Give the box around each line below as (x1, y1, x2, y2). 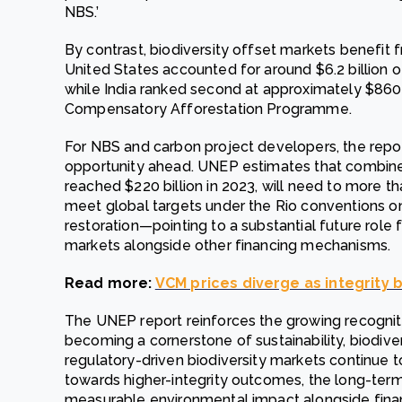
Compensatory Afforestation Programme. (65, 100, 352, 118)
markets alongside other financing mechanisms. (65, 237, 391, 254)
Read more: (65, 275, 155, 292)
